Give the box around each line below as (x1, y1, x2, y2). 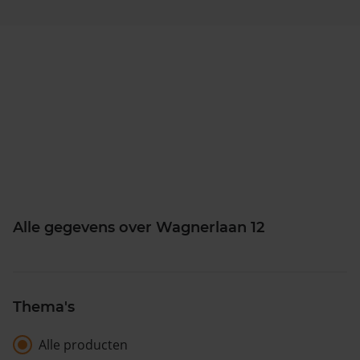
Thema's (13, 297, 75, 316)
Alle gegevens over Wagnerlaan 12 (13, 218, 264, 236)
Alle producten (39, 335, 128, 354)
